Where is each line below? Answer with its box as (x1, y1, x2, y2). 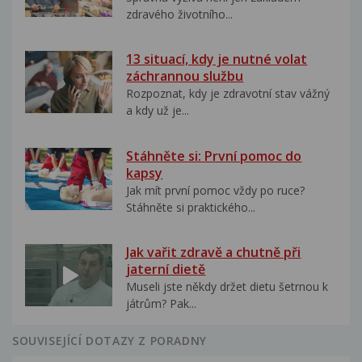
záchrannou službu (126, 67, 244, 86)
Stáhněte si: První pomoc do (126, 146, 302, 165)
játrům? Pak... (126, 296, 197, 312)
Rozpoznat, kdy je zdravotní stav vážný (126, 86, 330, 102)
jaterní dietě (126, 260, 206, 279)
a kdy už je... (126, 103, 190, 119)
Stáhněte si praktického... (126, 199, 256, 215)
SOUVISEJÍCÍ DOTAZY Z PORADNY (12, 333, 207, 349)
